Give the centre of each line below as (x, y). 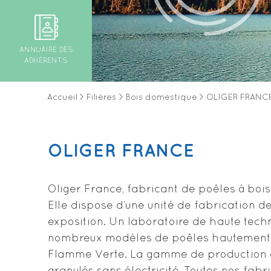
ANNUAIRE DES (46, 51)
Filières (102, 98)
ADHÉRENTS (46, 61)
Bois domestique (161, 98)
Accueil (62, 98)
